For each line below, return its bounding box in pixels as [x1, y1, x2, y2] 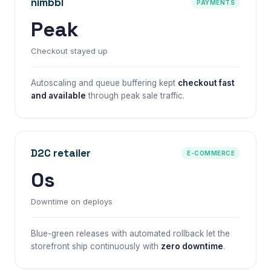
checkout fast [178, 78, 235, 88]
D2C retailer [31, 146, 91, 160]
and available [31, 91, 86, 100]
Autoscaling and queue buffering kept [31, 78, 178, 88]
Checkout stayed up [31, 46, 108, 56]
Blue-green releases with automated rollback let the [31, 229, 230, 238]
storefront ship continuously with [31, 241, 161, 251]
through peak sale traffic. [86, 91, 184, 100]
